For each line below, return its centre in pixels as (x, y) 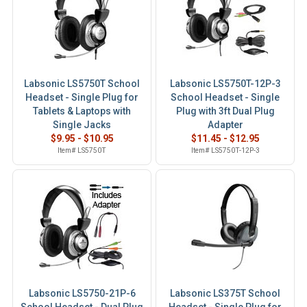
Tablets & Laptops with (82, 111)
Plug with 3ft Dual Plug (225, 111)
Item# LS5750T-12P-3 (225, 150)
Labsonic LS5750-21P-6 (82, 293)
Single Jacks (82, 125)
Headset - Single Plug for (82, 97)
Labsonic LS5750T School (82, 84)
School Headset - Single (225, 97)
